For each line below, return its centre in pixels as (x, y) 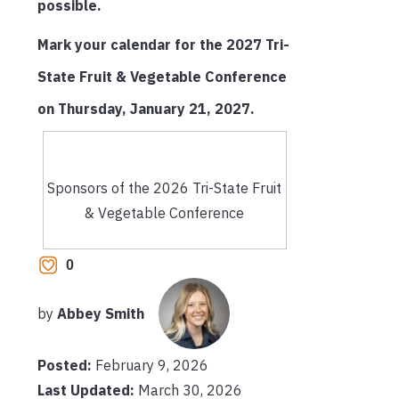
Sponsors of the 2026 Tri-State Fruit (165, 187)
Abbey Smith (101, 314)
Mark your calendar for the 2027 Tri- (163, 44)
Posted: (66, 365)
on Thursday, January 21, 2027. (146, 108)
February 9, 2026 (152, 365)
